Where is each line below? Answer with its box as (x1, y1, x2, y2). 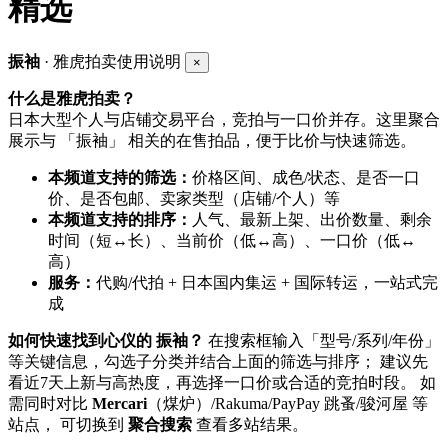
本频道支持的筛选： (48, 169, 192, 187)
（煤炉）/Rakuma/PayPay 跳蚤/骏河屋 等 (147, 395, 428, 413)
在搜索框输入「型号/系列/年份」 (204, 332, 440, 350)
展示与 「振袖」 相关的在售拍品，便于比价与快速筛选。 (8, 132, 416, 150)
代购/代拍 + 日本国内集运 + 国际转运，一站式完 (96, 274, 438, 292)
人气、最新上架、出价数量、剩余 (192, 211, 432, 229)
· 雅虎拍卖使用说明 (40, 53, 185, 71)
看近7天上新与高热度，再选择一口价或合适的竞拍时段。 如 (8, 374, 436, 392)
